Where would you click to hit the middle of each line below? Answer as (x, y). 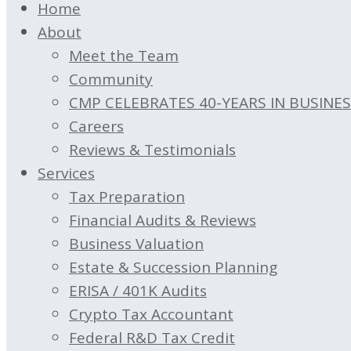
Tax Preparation (127, 197)
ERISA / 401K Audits (138, 291)
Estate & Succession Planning (173, 267)
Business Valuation (136, 244)
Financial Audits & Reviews (163, 220)
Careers (96, 126)
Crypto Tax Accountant (151, 314)
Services (66, 173)
